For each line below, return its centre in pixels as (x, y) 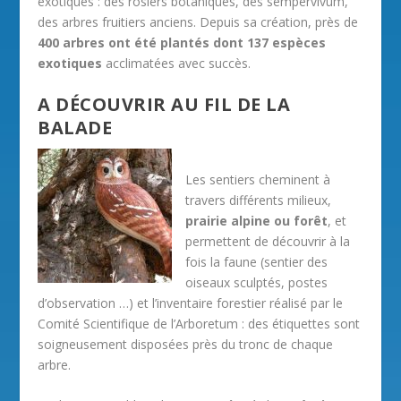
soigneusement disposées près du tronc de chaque (186, 344)
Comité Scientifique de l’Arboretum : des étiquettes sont (199, 323)
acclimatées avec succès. (177, 63)
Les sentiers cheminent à (258, 179)
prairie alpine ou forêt (257, 220)
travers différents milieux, (259, 200)
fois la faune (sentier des (257, 261)
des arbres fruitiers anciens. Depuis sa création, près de (198, 21)
